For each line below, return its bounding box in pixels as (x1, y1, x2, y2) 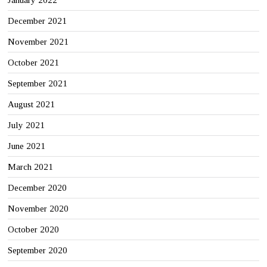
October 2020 (8, 224, 60, 234)
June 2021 (8, 141, 46, 151)
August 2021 (8, 99, 55, 109)
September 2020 (8, 245, 68, 255)
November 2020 (8, 203, 69, 213)
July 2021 (8, 120, 45, 130)
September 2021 (8, 78, 68, 88)
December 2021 (8, 15, 67, 26)
